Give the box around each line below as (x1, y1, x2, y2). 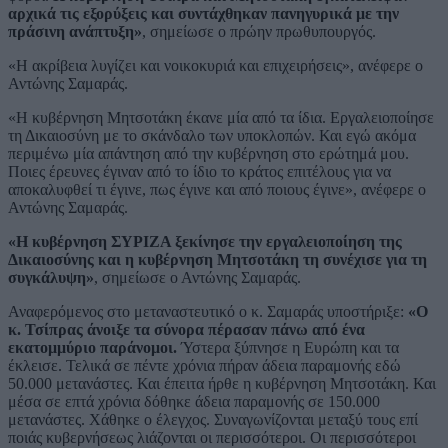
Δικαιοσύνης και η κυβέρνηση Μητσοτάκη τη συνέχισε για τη (8, 251, 427, 269)
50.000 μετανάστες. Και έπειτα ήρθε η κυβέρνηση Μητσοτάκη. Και (8, 375, 436, 393)
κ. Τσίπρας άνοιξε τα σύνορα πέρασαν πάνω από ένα (8, 321, 365, 339)
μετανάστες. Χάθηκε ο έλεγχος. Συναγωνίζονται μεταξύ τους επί (8, 411, 418, 429)
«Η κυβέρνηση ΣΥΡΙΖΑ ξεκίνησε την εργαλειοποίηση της (8, 233, 402, 251)
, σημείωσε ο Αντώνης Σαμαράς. (94, 269, 301, 287)
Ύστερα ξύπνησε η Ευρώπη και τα (177, 339, 399, 357)
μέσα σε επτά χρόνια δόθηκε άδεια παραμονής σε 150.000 (8, 393, 380, 411)
